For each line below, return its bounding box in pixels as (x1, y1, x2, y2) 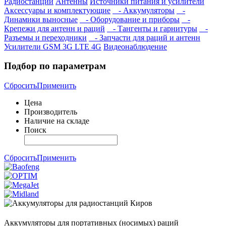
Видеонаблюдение (103, 42, 167, 51)
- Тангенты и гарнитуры (107, 24, 197, 33)
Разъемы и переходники (4, 33, 87, 42)
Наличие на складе (24, 117, 89, 126)
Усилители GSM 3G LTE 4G (4, 42, 101, 51)
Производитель (24, 107, 77, 117)
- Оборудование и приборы (80, 15, 180, 24)
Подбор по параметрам (4, 61, 106, 72)
